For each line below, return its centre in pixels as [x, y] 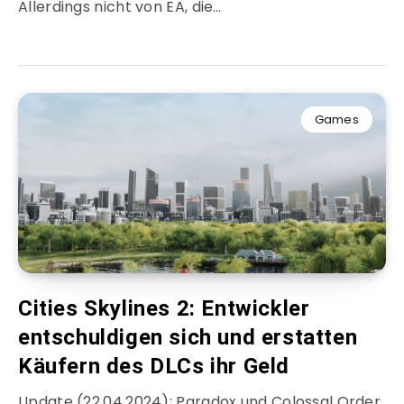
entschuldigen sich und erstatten [188, 338]
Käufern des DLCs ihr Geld [154, 367]
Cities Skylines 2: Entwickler [164, 309]
